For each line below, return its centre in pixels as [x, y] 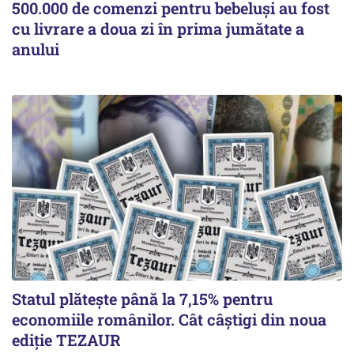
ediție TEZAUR [66, 340]
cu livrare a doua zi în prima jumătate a [158, 28]
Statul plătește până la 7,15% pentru [142, 299]
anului [36, 49]
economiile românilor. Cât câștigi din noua [169, 319]
